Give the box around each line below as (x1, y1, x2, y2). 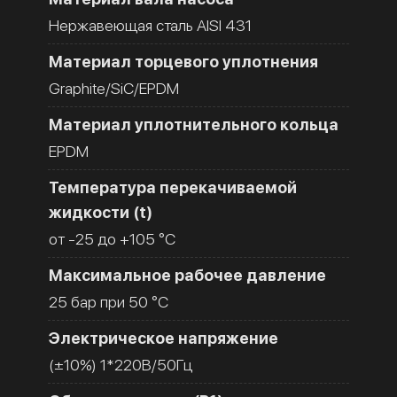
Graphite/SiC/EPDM (49, 78, 179, 97)
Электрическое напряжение (49, 328, 278, 347)
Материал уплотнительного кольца (49, 114, 339, 134)
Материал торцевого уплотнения (49, 51, 318, 71)
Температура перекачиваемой (49, 177, 297, 197)
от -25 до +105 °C (49, 229, 175, 248)
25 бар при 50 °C (49, 292, 168, 311)
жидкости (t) (49, 202, 152, 222)
